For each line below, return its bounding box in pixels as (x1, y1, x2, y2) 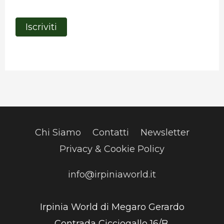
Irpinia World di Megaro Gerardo (39, 201, 184, 212)
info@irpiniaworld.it (68, 169, 156, 180)
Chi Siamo (34, 127, 81, 138)
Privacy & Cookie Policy (59, 143, 164, 155)
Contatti (92, 127, 129, 138)
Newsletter (140, 127, 189, 138)
